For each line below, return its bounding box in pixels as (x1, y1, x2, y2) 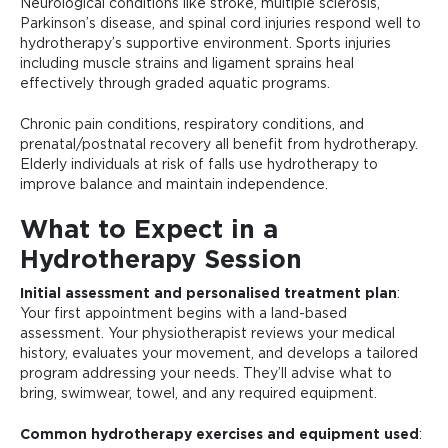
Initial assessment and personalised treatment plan (20, 287, 397, 301)
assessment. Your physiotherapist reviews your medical (20, 327, 395, 341)
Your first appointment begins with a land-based (20, 307, 347, 321)
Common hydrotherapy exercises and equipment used (20, 428, 419, 442)
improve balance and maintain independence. (20, 178, 328, 192)
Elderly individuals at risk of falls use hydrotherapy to (20, 158, 378, 172)
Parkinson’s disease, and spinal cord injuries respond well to (20, 17, 421, 31)
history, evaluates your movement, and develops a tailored (20, 347, 418, 361)
